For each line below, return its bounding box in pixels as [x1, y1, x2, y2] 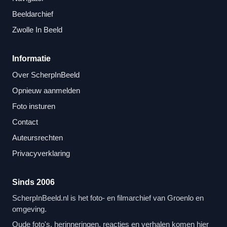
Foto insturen [12, 101, 55, 110]
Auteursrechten [12, 133, 63, 142]
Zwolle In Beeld [12, 25, 62, 34]
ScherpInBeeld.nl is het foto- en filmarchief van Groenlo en [12, 193, 204, 202]
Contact [12, 117, 38, 126]
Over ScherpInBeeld [12, 70, 80, 79]
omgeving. [12, 204, 47, 213]
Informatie [12, 54, 51, 63]
